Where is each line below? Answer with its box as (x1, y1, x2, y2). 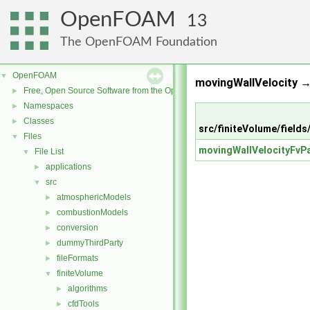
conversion (57, 223, 98, 232)
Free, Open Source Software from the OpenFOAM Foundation (24, 86, 254, 95)
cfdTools (68, 299, 99, 309)
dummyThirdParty (57, 238, 123, 248)
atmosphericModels (57, 192, 131, 202)
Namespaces (24, 101, 73, 111)
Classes (24, 116, 54, 126)
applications (46, 162, 91, 172)
